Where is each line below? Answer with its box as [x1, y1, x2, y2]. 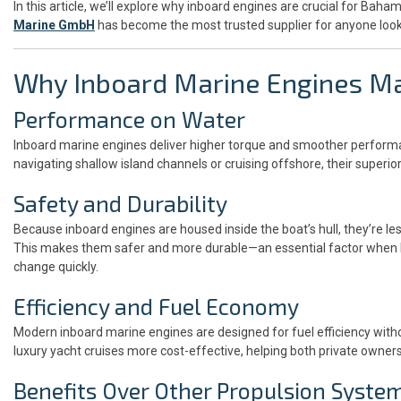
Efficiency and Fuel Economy [13, 292, 299, 320]
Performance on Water [13, 105, 245, 132]
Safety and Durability [13, 189, 227, 217]
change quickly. [13, 259, 98, 274]
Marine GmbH [13, 17, 95, 32]
